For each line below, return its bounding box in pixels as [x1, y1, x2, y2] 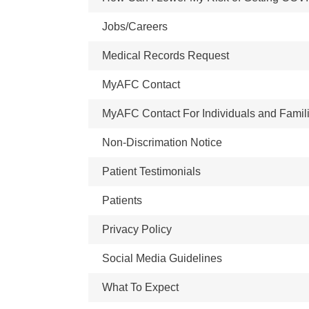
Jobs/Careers [102, 21, 168, 32]
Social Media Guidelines [102, 252, 222, 264]
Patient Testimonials [102, 166, 201, 177]
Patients [102, 195, 142, 206]
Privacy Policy [102, 223, 172, 235]
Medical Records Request [102, 50, 229, 61]
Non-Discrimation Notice [102, 137, 222, 148]
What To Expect [102, 281, 179, 293]
